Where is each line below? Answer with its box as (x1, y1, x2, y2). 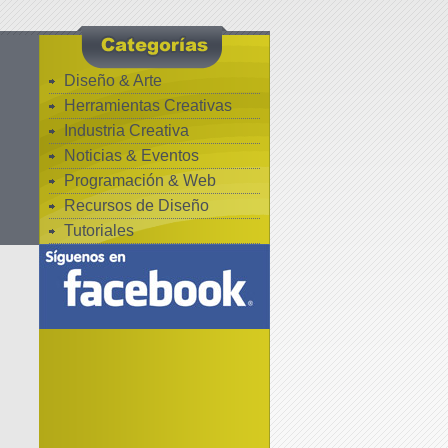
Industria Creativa (63, 122, 189, 139)
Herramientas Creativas (63, 97, 232, 114)
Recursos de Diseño (63, 197, 209, 214)
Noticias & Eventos (63, 147, 199, 164)
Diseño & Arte (63, 72, 162, 89)
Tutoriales (63, 222, 134, 239)
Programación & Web (63, 172, 216, 189)
